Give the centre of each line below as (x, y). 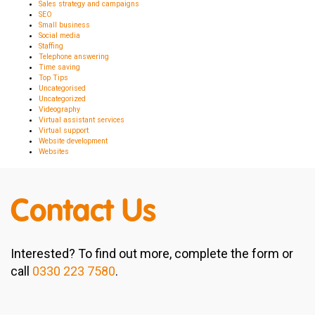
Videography (59, 109)
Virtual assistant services (82, 120)
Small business (64, 25)
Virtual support (64, 130)
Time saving (59, 67)
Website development (73, 141)
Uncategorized (62, 98)
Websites (54, 151)
